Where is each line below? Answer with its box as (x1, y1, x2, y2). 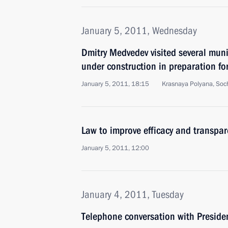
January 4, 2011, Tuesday (81, 188, 184, 201)
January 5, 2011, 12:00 (81, 144, 149, 153)
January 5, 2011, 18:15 (81, 79, 149, 89)
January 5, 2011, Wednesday (81, 24, 197, 37)
